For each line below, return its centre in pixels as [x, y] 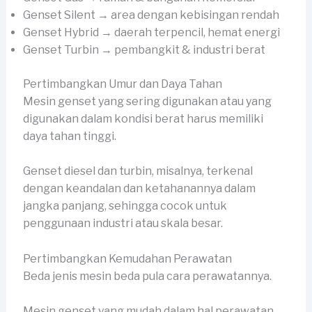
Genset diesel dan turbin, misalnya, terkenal [138, 171]
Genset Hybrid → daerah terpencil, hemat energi [151, 32]
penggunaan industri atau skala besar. [124, 224]
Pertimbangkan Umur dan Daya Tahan [122, 84]
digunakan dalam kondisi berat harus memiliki [143, 118]
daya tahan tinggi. [70, 136]
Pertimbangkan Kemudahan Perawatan [127, 258]
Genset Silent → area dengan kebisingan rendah [151, 15]
